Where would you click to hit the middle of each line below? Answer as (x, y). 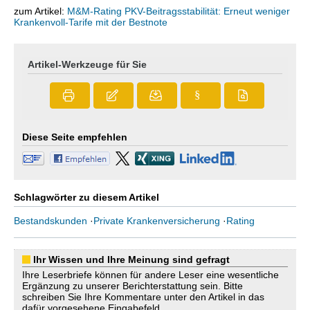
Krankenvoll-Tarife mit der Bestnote (91, 22)
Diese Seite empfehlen (75, 137)
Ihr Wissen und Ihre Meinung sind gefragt (131, 259)
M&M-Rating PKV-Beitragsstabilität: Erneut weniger (179, 11)
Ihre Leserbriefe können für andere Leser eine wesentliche (151, 275)
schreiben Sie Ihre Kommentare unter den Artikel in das (143, 297)
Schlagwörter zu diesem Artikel (86, 197)
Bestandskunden (51, 221)
